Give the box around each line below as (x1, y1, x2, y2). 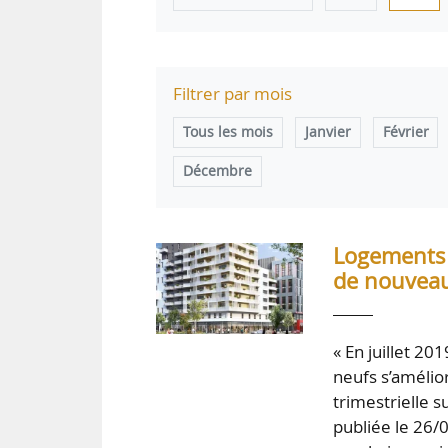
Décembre (183, 162, 252, 181)
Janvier (304, 123, 351, 142)
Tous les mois (183, 123, 273, 142)
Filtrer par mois (173, 82, 293, 106)
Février (382, 123, 429, 142)
